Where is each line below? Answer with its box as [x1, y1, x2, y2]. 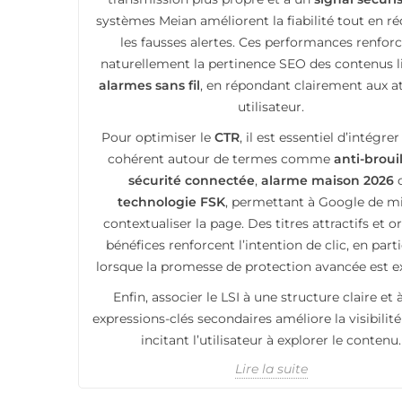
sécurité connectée [128, 171, 255, 188]
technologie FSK [117, 193, 225, 210]
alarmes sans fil [99, 76, 200, 93]
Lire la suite [234, 360, 308, 377]
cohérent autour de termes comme [108, 150, 334, 167]
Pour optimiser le [100, 128, 214, 145]
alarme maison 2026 [261, 171, 394, 188]
